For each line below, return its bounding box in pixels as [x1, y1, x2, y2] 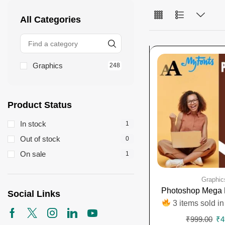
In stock [20, 120, 46, 129]
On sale [20, 150, 46, 159]
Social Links [8, 189, 60, 199]
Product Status [8, 100, 72, 110]
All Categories [20, 15, 81, 25]
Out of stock [20, 135, 60, 144]
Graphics [33, 61, 63, 70]
